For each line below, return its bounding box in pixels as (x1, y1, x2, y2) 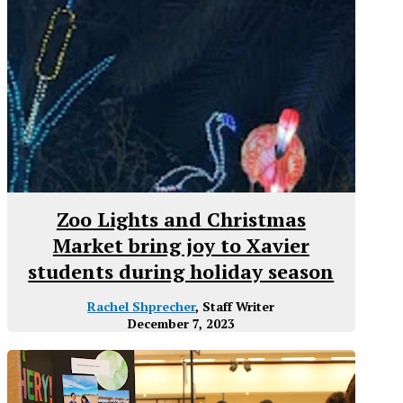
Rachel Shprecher (87, 298, 196, 316)
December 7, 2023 (127, 315, 235, 333)
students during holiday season (28, 258, 335, 285)
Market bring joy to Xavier (52, 232, 309, 259)
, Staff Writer (195, 298, 275, 316)
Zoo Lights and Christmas (56, 206, 306, 233)
